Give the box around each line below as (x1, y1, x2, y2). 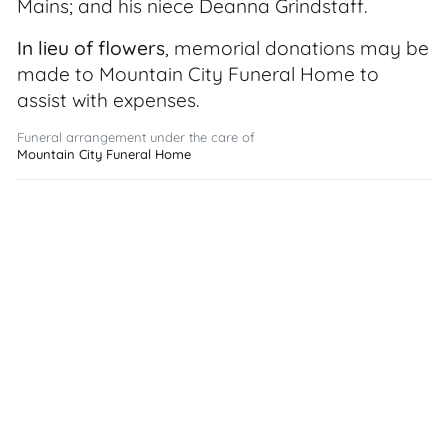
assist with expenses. (17, 88, 199, 112)
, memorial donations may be (165, 36, 429, 60)
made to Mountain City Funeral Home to (17, 62, 379, 86)
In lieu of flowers (17, 36, 165, 60)
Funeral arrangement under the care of (17, 129, 255, 145)
